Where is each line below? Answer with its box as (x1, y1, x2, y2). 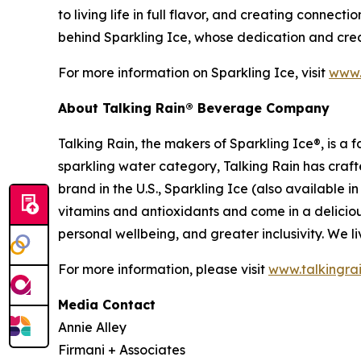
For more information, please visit (58, 260, 268, 277)
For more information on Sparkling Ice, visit (58, 64, 329, 81)
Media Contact (58, 296, 156, 313)
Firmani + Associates (58, 341, 185, 358)
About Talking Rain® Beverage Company (58, 99, 334, 116)
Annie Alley (58, 318, 127, 335)
